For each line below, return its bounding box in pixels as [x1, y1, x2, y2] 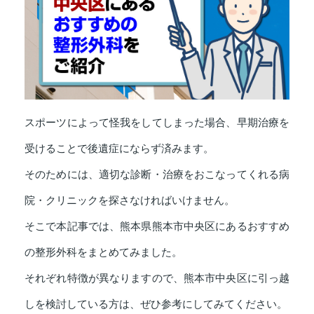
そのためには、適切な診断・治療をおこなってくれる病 [25, 169, 289, 181]
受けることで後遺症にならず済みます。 [25, 143, 214, 155]
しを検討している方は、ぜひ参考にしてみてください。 [25, 299, 287, 310]
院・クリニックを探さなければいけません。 [25, 195, 235, 207]
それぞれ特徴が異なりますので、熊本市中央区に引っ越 [25, 273, 289, 285]
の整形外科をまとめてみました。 [25, 247, 182, 259]
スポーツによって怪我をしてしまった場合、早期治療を [25, 117, 289, 129]
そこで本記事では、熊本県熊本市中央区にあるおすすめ [25, 221, 289, 233]
